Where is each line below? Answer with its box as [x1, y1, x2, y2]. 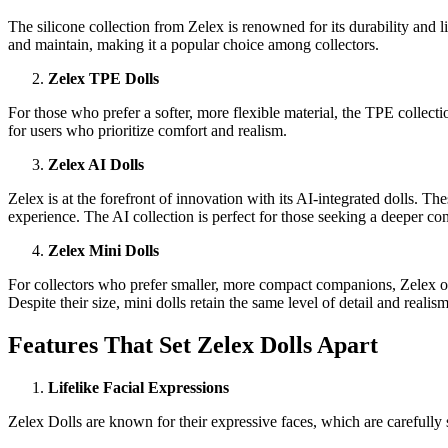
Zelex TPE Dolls [48, 70, 159, 88]
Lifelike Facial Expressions [48, 379, 229, 397]
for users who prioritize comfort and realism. [8, 122, 287, 140]
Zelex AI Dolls [48, 156, 144, 174]
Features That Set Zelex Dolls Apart [8, 332, 378, 359]
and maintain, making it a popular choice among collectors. [8, 36, 379, 54]
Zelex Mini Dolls [48, 242, 159, 260]
